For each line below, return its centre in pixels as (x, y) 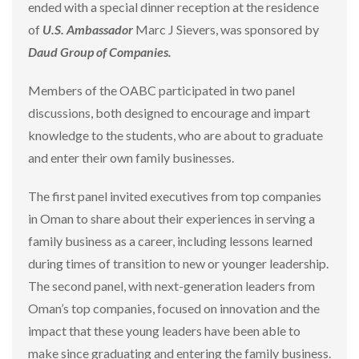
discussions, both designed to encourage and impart (169, 113)
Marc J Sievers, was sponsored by (226, 29)
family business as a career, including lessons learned (170, 241)
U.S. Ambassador (88, 29)
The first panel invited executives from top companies (175, 196)
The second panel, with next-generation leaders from (171, 286)
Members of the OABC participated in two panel (161, 90)
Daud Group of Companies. (100, 52)
